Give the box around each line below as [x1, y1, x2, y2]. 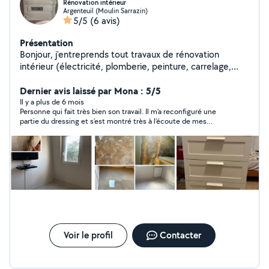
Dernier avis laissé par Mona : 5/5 [20, 84, 161, 97]
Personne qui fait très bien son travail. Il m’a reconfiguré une [20, 106, 216, 116]
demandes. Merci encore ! [20, 125, 106, 136]
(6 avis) [90, 14, 120, 27]
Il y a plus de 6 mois [20, 97, 84, 107]
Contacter [159, 229, 201, 241]
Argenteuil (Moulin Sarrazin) [63, 6, 148, 15]
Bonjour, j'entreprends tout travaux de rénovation [20, 48, 219, 61]
